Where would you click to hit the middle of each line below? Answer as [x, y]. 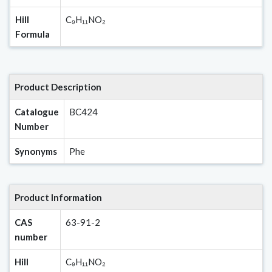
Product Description [58, 87]
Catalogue [37, 112]
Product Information [58, 197]
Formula [32, 34]
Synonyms [36, 151]
